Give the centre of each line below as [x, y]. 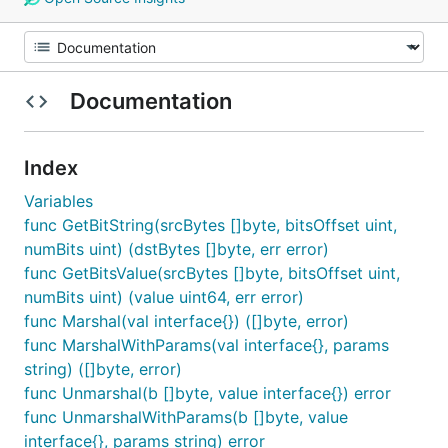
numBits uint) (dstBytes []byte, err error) [176, 249]
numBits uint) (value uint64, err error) [164, 297]
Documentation [150, 101]
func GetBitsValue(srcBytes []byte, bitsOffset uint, [212, 273]
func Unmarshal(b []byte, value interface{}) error [207, 393]
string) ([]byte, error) [103, 369]
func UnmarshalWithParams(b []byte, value [186, 417]
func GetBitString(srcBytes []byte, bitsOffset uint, [210, 225]
